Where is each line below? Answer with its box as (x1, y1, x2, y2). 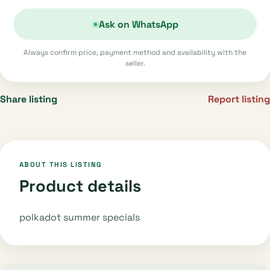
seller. (125, 58, 145, 68)
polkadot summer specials (19, 211, 140, 224)
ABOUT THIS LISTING (19, 160, 102, 169)
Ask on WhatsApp (98, 17, 178, 31)
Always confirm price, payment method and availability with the (24, 48, 246, 57)
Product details (19, 175, 141, 196)
